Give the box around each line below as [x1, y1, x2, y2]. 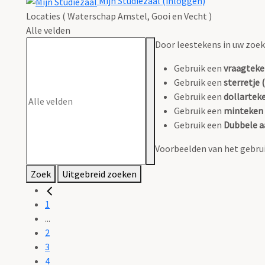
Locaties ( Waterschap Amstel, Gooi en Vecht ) [26, 10, 212, 22]
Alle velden [26, 24, 70, 37]
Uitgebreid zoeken [62, 168, 137, 180]
